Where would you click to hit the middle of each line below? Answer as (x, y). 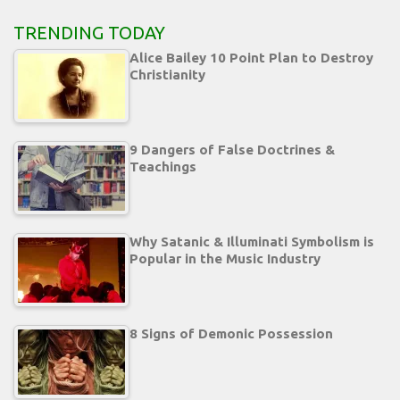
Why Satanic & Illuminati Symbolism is (252, 242)
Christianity (167, 75)
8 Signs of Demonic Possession (231, 334)
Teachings (163, 167)
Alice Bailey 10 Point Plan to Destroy (251, 58)
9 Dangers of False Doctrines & (232, 150)
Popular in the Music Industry (225, 259)
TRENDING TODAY (89, 33)
